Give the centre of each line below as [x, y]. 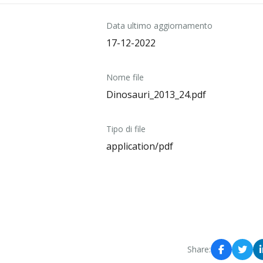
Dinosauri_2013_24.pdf [156, 95]
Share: [199, 249]
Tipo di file [126, 129]
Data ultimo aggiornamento [159, 26]
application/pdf [139, 146]
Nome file [125, 77]
